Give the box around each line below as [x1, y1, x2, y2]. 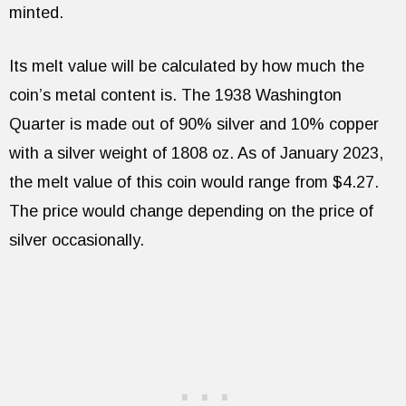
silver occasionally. [9, 231, 144, 250]
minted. [9, 4, 63, 23]
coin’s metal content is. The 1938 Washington [9, 86, 342, 105]
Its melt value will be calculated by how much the [9, 57, 364, 76]
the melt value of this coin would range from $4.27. [9, 173, 379, 192]
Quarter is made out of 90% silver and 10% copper [9, 115, 379, 134]
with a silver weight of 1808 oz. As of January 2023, [9, 144, 383, 163]
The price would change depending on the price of [9, 202, 373, 221]
